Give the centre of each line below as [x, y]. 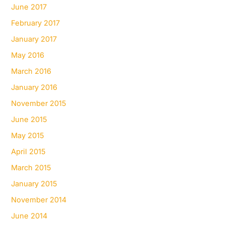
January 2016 [34, 88]
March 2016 [31, 72]
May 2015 [28, 135]
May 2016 [28, 55]
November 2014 [39, 200]
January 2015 [34, 184]
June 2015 [29, 119]
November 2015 [39, 103]
